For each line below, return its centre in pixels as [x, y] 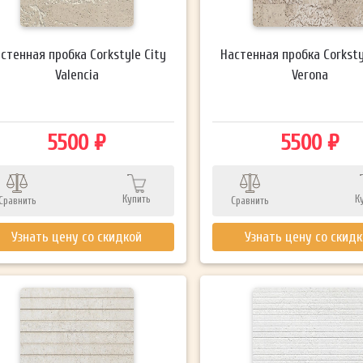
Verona [310, 75]
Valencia [77, 75]
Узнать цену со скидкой [77, 237]
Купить [137, 199]
